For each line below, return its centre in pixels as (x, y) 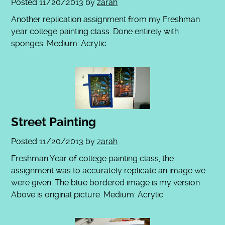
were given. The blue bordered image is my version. (106, 183)
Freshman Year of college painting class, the (93, 159)
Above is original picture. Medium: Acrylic (87, 195)
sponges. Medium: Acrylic (59, 43)
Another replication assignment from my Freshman (106, 19)
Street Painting (54, 122)
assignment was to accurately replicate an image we (108, 171)
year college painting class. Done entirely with (95, 31)
